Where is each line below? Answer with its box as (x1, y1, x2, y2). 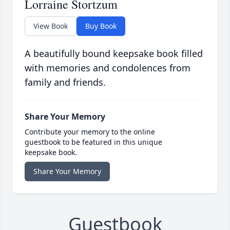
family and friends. (25, 76, 106, 89)
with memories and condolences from (25, 62, 190, 74)
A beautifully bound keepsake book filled (25, 47, 203, 60)
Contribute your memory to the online (25, 127, 155, 137)
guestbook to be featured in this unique (25, 137, 162, 147)
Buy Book (85, 21, 117, 31)
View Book (33, 21, 68, 31)
